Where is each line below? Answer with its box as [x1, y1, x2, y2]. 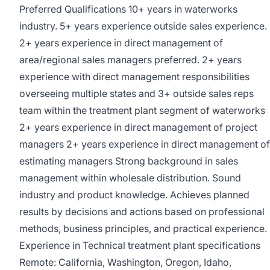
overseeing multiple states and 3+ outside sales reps [19, 87, 254, 99]
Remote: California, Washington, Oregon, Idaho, [19, 256, 231, 268]
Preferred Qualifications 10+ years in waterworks [19, 3, 237, 15]
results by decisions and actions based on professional [19, 206, 265, 218]
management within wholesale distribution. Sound [19, 172, 241, 184]
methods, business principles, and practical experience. [19, 222, 267, 234]
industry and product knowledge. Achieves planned [19, 189, 250, 201]
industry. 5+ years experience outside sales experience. [19, 20, 267, 32]
